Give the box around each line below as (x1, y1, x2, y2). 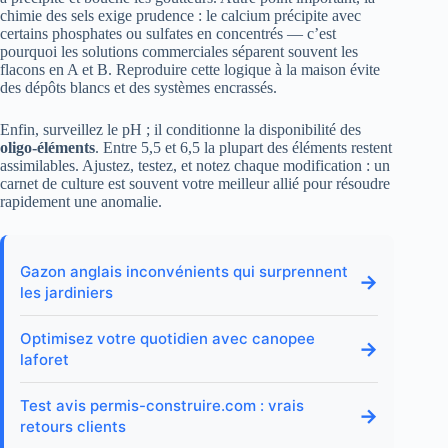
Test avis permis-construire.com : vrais (20, 396, 304, 416)
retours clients (20, 417, 126, 437)
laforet (20, 350, 69, 370)
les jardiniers (20, 283, 113, 303)
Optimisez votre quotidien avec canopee (20, 329, 315, 349)
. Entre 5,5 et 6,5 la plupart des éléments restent (95, 139, 392, 157)
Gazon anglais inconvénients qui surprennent (20, 262, 348, 282)
